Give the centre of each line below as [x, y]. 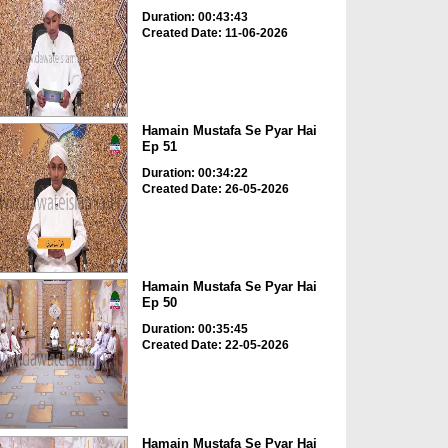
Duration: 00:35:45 [194, 329]
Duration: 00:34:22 [194, 172]
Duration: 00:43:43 [194, 16]
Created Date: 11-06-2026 [214, 32]
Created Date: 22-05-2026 [215, 345]
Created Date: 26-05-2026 [215, 188]
